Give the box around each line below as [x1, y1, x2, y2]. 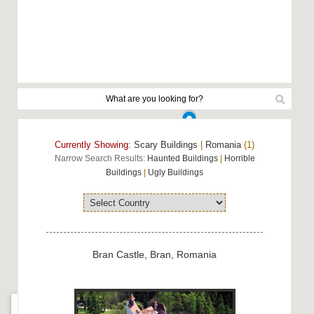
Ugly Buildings [148, 168, 204, 177]
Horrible [224, 153, 255, 163]
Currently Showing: [55, 139, 132, 150]
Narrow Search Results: [54, 153, 147, 163]
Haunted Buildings [146, 153, 218, 163]
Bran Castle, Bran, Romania [93, 249, 217, 260]
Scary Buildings [134, 139, 198, 150]
